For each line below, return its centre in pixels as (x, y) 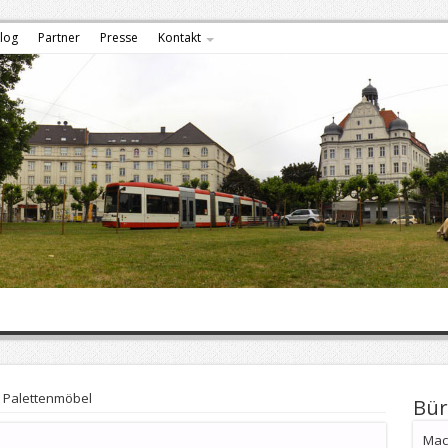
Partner (58, 37)
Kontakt (179, 37)
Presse (118, 37)
